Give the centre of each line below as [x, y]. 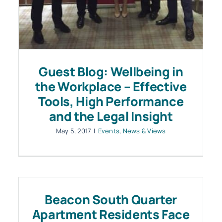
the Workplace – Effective [111, 87]
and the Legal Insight [111, 116]
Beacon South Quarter [111, 199]
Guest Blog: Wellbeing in [111, 72]
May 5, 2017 [74, 131]
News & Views [144, 131]
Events [109, 131]
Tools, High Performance [111, 102]
